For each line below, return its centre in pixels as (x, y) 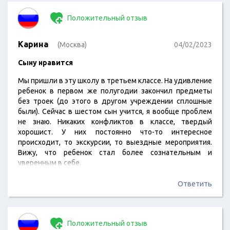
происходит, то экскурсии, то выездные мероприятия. (115, 142)
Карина (33, 44)
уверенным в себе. (50, 163)
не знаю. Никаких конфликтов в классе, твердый (115, 122)
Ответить (195, 184)
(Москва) (72, 45)
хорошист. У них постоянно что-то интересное (115, 132)
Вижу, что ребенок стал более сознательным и (115, 152)
